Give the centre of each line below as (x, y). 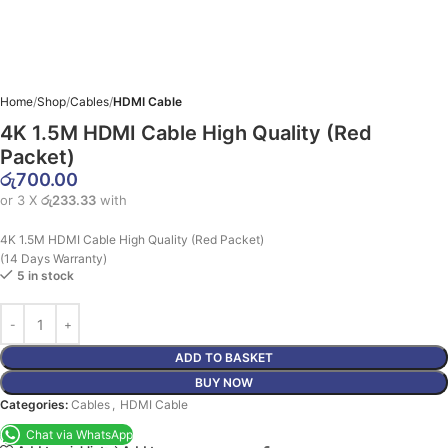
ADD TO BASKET (224, 357)
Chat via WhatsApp (79, 434)
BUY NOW (224, 382)
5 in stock (45, 275)
